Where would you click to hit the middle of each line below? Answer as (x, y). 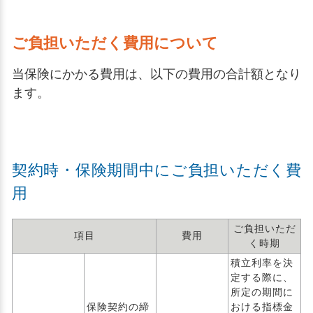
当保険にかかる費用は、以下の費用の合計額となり (156, 74)
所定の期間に (262, 292)
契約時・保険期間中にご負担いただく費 (156, 170)
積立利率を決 (262, 263)
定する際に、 (262, 277)
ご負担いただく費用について (115, 43)
